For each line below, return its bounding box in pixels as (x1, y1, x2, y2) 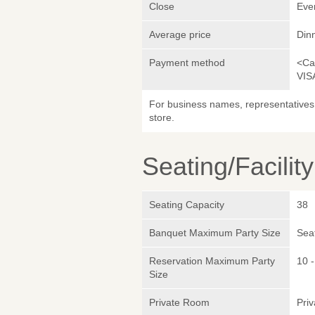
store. (149, 112, 174, 124)
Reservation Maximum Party (149, 255, 275, 267)
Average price (149, 29, 211, 41)
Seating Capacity (149, 199, 224, 211)
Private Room (149, 297, 210, 309)
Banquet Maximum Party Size (149, 227, 281, 239)
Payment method (149, 57, 225, 69)
